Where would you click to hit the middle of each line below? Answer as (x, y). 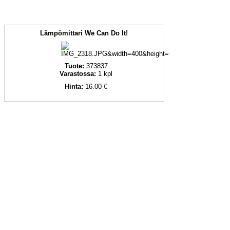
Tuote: (75, 66)
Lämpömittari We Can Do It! (84, 33)
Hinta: (75, 87)
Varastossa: (79, 74)
